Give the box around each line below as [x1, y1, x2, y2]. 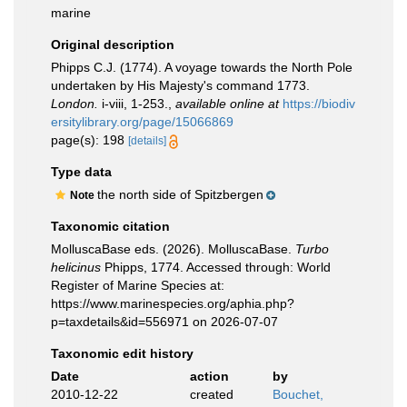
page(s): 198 [51, 133, 128, 147]
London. [51, 96, 98, 111]
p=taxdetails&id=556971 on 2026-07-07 [51, 314, 278, 329]
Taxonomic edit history [51, 346, 194, 361]
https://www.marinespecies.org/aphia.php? [51, 296, 294, 311]
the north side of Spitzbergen [97, 187, 263, 202]
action [189, 369, 229, 383]
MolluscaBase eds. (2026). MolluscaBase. [51, 242, 295, 256]
